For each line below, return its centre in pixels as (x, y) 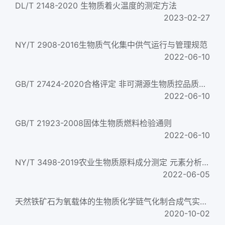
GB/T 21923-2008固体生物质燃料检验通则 (93, 123)
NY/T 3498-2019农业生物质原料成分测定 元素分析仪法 (205, 162)
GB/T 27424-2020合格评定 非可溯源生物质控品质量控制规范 (202, 84)
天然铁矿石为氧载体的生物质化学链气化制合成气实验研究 (203, 201)
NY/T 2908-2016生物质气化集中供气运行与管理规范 (111, 45)
